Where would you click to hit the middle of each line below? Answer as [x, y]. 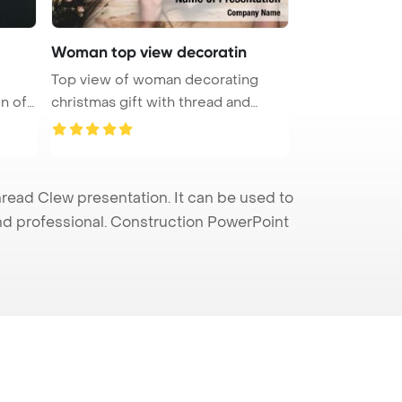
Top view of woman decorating [155, 79]
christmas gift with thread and [151, 102]
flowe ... [76, 124]
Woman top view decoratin [149, 52]
